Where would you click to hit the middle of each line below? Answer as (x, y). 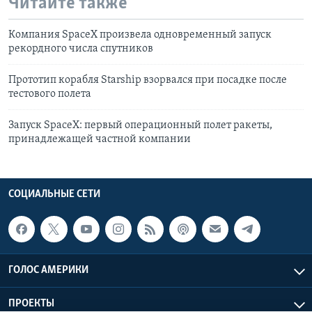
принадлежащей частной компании (100, 139)
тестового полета (50, 94)
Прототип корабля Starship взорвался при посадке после (148, 80)
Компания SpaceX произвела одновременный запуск (140, 34)
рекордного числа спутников (81, 48)
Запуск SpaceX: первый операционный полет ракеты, (140, 125)
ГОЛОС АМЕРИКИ (48, 271)
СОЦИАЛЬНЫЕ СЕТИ (54, 194)
